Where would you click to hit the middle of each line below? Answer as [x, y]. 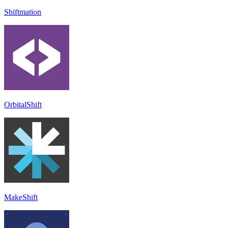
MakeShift [21, 197]
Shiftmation [23, 12]
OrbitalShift [23, 104]
